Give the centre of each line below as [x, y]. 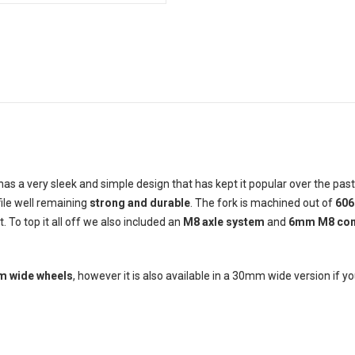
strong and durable [139, 202]
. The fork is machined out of [262, 202]
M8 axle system [223, 221]
